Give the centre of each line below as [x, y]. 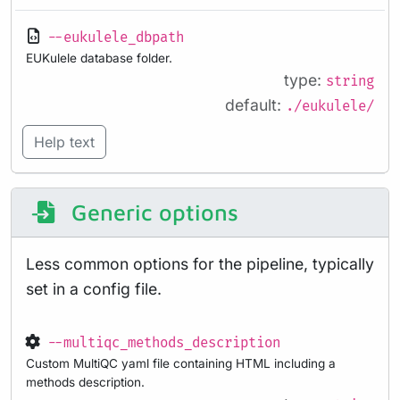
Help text [64, 142]
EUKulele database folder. [99, 58]
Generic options [151, 212]
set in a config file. [94, 289]
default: [255, 104]
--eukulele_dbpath [116, 37]
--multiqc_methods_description [164, 344]
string [350, 81]
